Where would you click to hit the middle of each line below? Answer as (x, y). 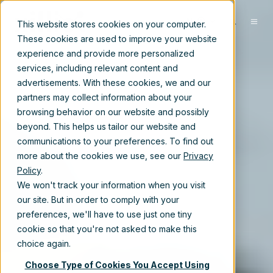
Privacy (198, 156)
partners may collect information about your (105, 97)
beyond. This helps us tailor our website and (106, 126)
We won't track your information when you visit (111, 185)
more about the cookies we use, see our (100, 156)
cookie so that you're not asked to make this (107, 229)
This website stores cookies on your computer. (112, 24)
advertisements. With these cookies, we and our (114, 83)
